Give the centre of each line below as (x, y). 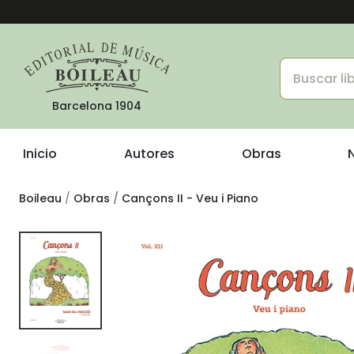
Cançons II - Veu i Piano (190, 198)
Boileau (40, 198)
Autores (149, 154)
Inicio (40, 154)
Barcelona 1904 (96, 106)
